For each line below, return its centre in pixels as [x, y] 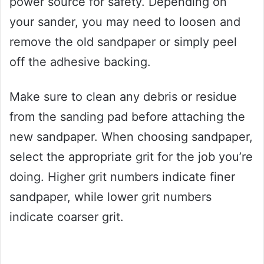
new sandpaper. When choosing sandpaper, [131, 136]
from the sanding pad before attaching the [127, 116]
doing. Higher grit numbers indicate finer [122, 176]
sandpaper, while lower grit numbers [110, 197]
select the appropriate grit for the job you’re [131, 156]
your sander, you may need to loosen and [125, 22]
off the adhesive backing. [80, 62]
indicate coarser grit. [67, 217]
